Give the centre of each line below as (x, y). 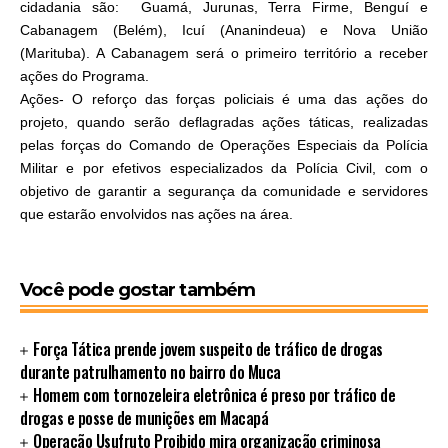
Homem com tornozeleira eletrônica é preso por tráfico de (214, 394)
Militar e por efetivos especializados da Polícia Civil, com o (224, 168)
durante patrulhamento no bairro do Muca (150, 371)
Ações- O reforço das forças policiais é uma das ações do (224, 99)
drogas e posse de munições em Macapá (144, 417)
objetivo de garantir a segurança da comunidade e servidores (224, 191)
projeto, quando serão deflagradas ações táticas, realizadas (224, 122)
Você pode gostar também (138, 289)
